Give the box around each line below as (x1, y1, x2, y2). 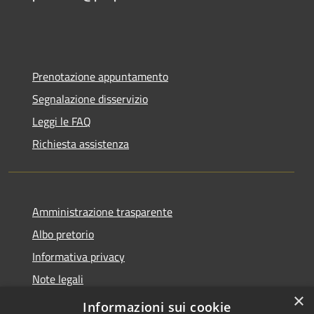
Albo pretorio (32, 225, 94, 243)
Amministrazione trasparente (32, 203, 172, 220)
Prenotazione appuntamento (32, 67, 168, 85)
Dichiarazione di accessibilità (32, 292, 168, 310)
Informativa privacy (32, 247, 125, 265)
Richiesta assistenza (32, 135, 129, 152)
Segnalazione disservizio (32, 90, 148, 107)
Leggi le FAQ (32, 112, 91, 130)
